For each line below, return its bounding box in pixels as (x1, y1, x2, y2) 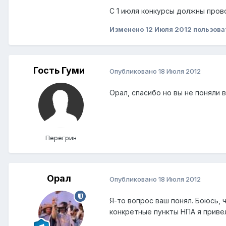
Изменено (109, 25, 145, 34)
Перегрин (45, 134, 77, 142)
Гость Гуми (33, 65, 85, 76)
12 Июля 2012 (145, 25, 192, 34)
